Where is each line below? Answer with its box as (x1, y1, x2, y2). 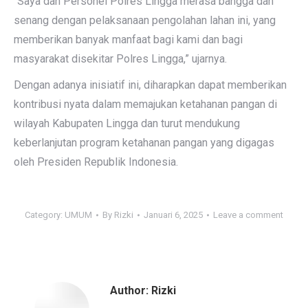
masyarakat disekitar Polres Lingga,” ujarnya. (14, 52, 227, 65)
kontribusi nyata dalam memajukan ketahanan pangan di (14, 98, 277, 111)
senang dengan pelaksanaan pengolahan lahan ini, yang (14, 14, 276, 27)
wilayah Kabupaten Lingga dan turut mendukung (14, 117, 240, 130)
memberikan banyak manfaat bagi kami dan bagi (14, 33, 243, 46)
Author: (110, 284, 148, 297)
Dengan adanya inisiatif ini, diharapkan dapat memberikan (14, 78, 287, 91)
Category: (25, 210, 65, 220)
